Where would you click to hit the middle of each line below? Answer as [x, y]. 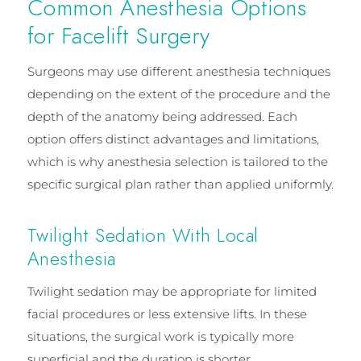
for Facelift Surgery [118, 36]
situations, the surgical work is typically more [160, 337]
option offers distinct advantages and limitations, [173, 139]
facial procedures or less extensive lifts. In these [167, 314]
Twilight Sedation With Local [143, 235]
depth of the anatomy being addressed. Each [162, 117]
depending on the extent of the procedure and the [178, 94]
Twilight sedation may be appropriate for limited [172, 292]
